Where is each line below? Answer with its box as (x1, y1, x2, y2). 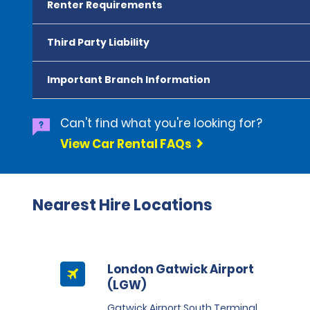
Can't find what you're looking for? (60, 115, 262, 131)
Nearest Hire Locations (33, 194, 212, 216)
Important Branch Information (47, 73, 210, 86)
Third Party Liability (47, 35, 149, 49)
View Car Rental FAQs (60, 136, 192, 152)
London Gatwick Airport (107, 261, 254, 277)
